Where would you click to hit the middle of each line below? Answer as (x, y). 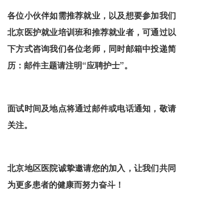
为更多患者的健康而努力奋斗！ (66, 184)
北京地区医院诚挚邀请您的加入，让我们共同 (92, 167)
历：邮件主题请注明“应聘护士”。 (70, 65)
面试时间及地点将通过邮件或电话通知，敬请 (92, 108)
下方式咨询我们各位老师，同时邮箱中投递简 (92, 48)
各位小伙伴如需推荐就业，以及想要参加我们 (92, 15)
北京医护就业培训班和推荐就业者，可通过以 (92, 32)
